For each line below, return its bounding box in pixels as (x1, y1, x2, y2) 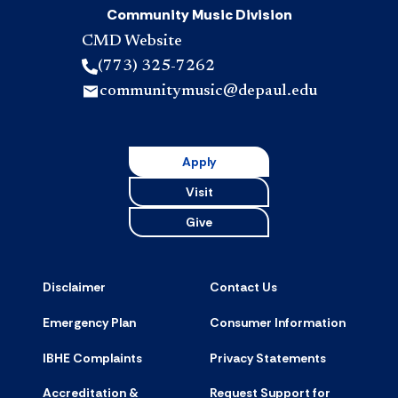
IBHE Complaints (43, 349, 142, 366)
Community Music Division (106, 4, 292, 24)
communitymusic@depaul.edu (99, 83, 317, 99)
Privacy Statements (210, 349, 326, 366)
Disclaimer (43, 278, 106, 295)
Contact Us (210, 278, 277, 295)
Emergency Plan (43, 314, 136, 330)
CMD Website (81, 33, 182, 50)
